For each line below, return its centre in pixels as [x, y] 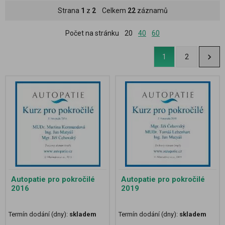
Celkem [111, 10]
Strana [69, 10]
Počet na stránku [92, 33]
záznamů [151, 10]
